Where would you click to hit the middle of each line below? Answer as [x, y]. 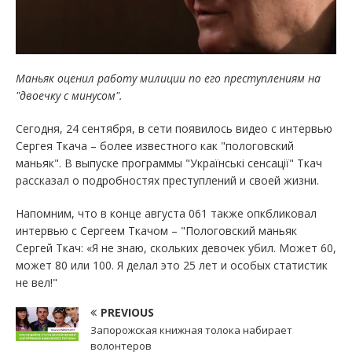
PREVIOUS [127, 312]
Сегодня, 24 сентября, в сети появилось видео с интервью [174, 128]
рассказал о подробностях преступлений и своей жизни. [167, 180]
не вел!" [37, 282]
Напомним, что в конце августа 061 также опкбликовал [166, 213]
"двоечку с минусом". [69, 95]
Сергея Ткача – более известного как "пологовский [155, 145]
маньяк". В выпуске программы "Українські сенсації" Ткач [169, 163]
